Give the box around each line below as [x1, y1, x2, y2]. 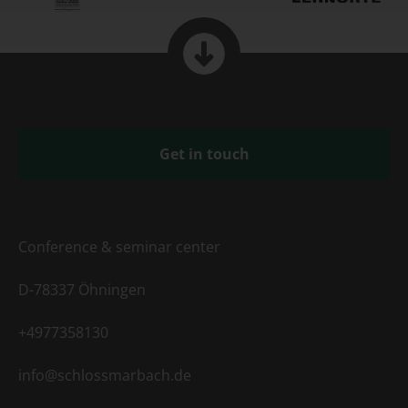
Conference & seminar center [18, 236, 220, 257]
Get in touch [158, 143, 250, 164]
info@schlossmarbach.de [18, 364, 191, 385]
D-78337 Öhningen [18, 279, 146, 300]
